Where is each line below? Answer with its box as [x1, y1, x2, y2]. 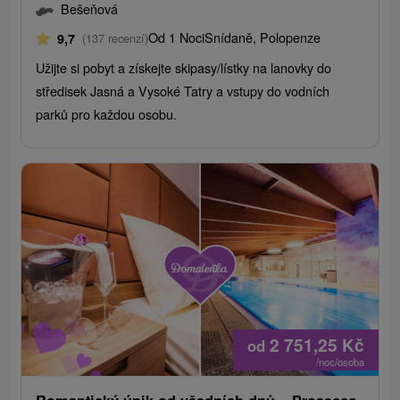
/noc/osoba [315, 354, 364, 370]
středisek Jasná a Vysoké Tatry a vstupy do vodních [36, 81, 330, 101]
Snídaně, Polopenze [204, 28, 321, 47]
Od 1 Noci [148, 28, 205, 47]
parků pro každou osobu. [36, 104, 178, 124]
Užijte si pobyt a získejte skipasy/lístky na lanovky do [36, 58, 332, 78]
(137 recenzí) [82, 29, 149, 47]
